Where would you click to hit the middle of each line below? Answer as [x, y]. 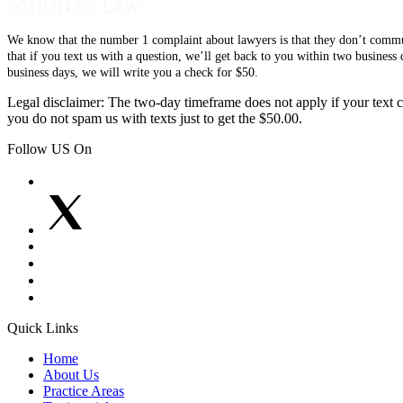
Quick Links [43, 327]
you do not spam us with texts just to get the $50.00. [155, 118]
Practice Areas [84, 390]
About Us [71, 374]
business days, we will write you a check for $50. [133, 72]
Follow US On [49, 148]
